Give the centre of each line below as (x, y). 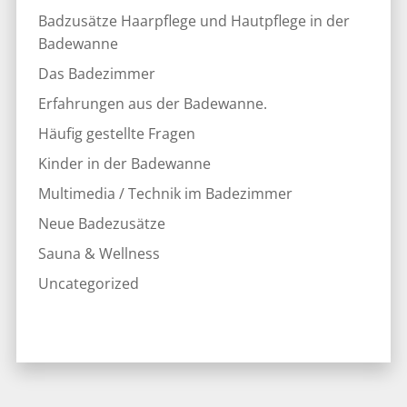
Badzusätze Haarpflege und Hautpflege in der (194, 20)
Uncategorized (88, 283)
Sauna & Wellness (99, 253)
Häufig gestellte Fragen (116, 133)
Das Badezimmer (96, 73)
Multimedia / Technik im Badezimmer (165, 193)
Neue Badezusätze (101, 223)
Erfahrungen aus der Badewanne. (152, 103)
